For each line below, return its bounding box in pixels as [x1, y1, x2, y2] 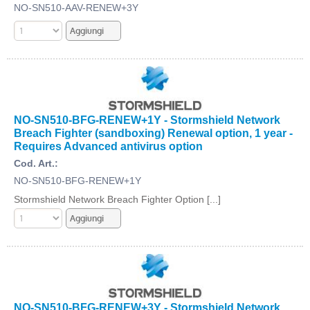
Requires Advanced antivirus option [14, 139, 203, 152]
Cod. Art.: [14, 157, 58, 169]
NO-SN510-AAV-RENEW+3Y [14, 1, 138, 13]
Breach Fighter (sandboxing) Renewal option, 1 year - [14, 126, 293, 139]
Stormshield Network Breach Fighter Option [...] [14, 193, 221, 205]
